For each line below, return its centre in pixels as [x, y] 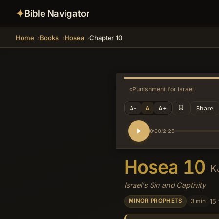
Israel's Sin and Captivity [165, 185]
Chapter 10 [106, 37]
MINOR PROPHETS [155, 201]
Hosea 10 [167, 167]
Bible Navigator [57, 13]
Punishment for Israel [163, 89]
